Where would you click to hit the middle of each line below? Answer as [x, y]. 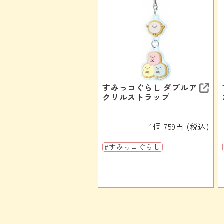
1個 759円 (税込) [179, 126]
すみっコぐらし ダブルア [150, 87]
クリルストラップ [136, 97]
